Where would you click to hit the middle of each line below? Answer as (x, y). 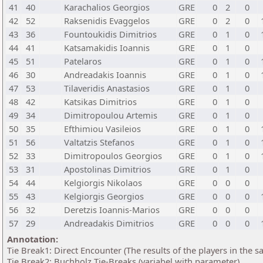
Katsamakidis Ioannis (107, 48)
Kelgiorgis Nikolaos (103, 183)
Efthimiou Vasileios (102, 129)
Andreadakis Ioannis (105, 75)
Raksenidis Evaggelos (107, 21)
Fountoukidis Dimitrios (110, 34)
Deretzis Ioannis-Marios (112, 210)
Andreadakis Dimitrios (109, 223)
